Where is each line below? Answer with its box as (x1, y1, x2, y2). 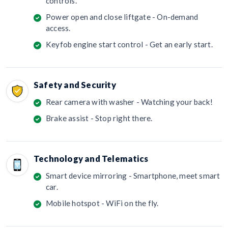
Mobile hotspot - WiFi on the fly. (46, 198, 159, 208)
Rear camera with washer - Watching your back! (46, 97, 213, 106)
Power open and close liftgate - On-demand (46, 12, 198, 21)
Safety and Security (34, 79, 116, 90)
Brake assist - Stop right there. (46, 113, 153, 123)
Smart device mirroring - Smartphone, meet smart (46, 170, 220, 180)
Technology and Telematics (34, 153, 148, 164)
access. (46, 23, 71, 33)
